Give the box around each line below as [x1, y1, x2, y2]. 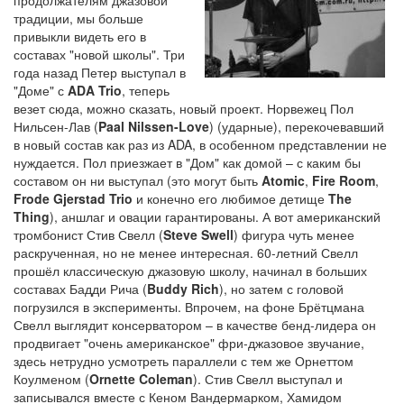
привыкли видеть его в [14, 27, 146, 46]
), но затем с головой [219, 280, 344, 298]
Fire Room [312, 171, 375, 190]
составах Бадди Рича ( [14, 280, 147, 298]
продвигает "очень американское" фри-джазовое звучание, [14, 334, 364, 353]
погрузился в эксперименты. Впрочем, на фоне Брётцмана [14, 298, 364, 317]
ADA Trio [68, 81, 122, 100]
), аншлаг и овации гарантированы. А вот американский [50, 207, 381, 226]
